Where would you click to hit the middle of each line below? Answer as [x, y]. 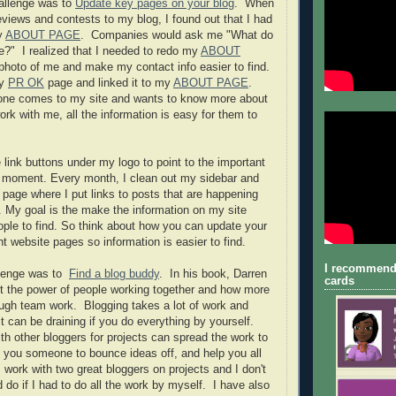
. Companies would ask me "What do [177, 35]
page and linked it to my [109, 83]
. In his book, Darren [213, 274]
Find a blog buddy [114, 274]
